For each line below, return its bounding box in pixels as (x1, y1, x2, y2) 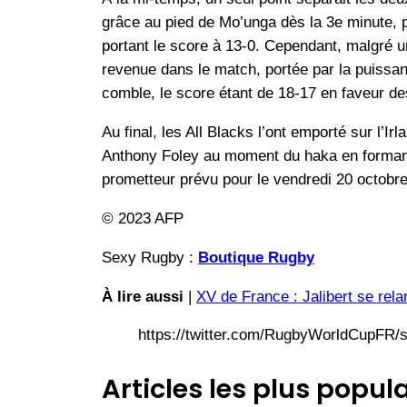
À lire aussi (102, 287, 184, 305)
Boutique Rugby (198, 248, 314, 266)
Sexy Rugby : (102, 248, 198, 266)
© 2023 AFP (102, 210, 184, 228)
